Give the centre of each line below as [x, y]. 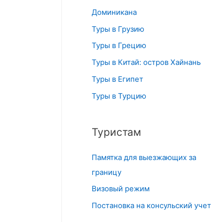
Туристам [117, 132]
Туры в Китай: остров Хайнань [146, 62]
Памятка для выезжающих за [144, 157]
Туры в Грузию [118, 29]
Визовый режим [121, 189]
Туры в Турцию [119, 96]
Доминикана [114, 12]
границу [107, 172]
